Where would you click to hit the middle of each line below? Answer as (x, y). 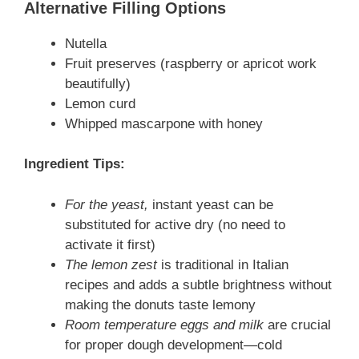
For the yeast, (107, 204)
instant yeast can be (211, 204)
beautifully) (98, 83)
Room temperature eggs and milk (164, 325)
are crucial (297, 325)
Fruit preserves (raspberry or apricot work (191, 63)
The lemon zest (111, 264)
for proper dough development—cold (173, 345)
